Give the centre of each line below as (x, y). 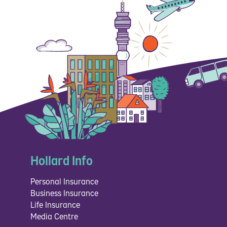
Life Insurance (55, 205)
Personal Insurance (64, 182)
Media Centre (54, 217)
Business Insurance (64, 193)
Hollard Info (62, 161)
